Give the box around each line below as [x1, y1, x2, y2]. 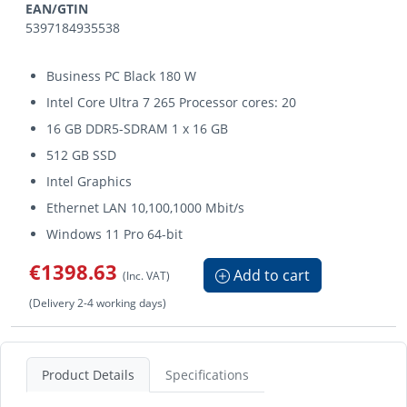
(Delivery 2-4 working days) [29, 295, 166, 310]
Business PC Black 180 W [46, 67, 197, 84]
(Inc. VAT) [123, 268, 170, 283]
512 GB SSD [46, 146, 117, 164]
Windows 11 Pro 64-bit [46, 225, 184, 243]
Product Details [42, 366, 134, 383]
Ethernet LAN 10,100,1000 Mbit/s [46, 199, 245, 216]
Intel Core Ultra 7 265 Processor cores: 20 [46, 94, 297, 111]
